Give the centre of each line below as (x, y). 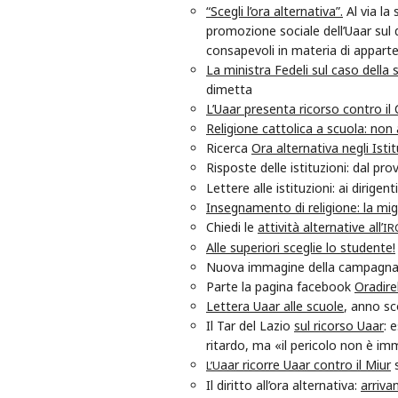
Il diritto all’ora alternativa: (283, 386)
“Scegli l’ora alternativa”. (275, 12)
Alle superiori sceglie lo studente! (301, 248)
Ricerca (229, 148)
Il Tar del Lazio (250, 326)
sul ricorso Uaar (339, 326)
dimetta (229, 90)
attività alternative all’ (320, 227)
